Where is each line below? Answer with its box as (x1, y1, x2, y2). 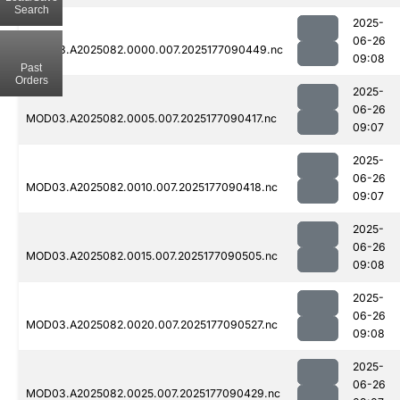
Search (13, 3, 49, 16)
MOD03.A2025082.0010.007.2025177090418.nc (26, 180, 278, 195)
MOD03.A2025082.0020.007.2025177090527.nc (26, 318, 278, 332)
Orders (14, 73, 48, 87)
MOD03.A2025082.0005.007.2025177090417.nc (26, 112, 277, 126)
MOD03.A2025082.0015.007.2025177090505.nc (26, 249, 278, 263)
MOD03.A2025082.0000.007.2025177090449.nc (26, 43, 283, 57)
